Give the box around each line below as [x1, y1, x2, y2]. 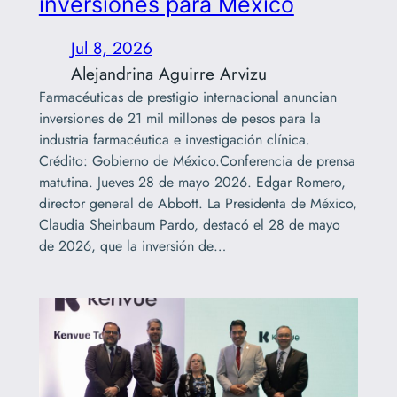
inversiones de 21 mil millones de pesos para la [38, 108, 321, 129]
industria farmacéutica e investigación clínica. [38, 129, 310, 151]
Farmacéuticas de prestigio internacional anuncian [38, 87, 337, 108]
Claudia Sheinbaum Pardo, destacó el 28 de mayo [38, 214, 340, 236]
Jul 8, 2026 [70, 35, 152, 61]
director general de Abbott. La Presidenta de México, [38, 193, 357, 214]
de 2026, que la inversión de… [38, 236, 226, 257]
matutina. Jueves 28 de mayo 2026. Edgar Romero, [38, 172, 346, 193]
